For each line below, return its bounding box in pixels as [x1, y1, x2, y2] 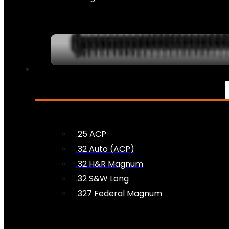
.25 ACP [76, 128, 106, 141]
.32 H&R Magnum [76, 158, 143, 170]
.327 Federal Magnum [76, 188, 162, 200]
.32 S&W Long [76, 173, 129, 185]
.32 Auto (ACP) [76, 143, 134, 155]
